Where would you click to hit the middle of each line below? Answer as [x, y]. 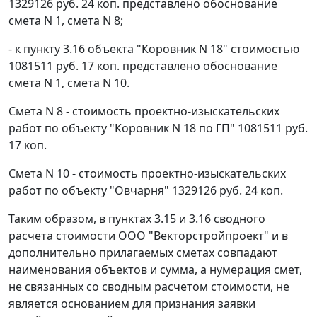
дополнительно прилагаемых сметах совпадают [143, 253]
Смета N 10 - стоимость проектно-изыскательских [147, 174]
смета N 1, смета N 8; [66, 21]
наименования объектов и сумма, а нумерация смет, [155, 270]
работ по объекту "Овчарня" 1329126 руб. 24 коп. [146, 191]
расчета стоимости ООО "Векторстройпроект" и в [148, 236]
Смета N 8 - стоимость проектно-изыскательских [144, 111]
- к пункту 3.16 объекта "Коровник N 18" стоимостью [154, 49]
